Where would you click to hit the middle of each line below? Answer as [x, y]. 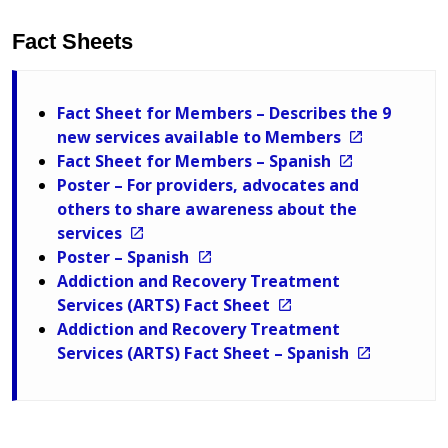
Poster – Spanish [125, 256]
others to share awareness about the [207, 208]
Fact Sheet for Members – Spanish [196, 160]
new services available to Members [201, 136]
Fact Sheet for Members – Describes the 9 [224, 112]
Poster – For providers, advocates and [208, 184]
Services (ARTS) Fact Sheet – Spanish [205, 352]
